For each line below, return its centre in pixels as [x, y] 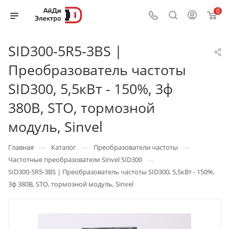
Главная [21, 147]
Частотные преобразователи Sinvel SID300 [75, 159]
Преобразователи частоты [136, 147]
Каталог [64, 147]
